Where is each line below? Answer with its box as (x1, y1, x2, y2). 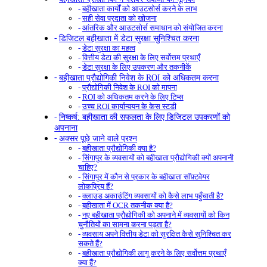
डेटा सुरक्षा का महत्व (82, 43, 135, 52)
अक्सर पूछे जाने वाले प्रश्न (59, 133, 138, 143)
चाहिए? (78, 162, 98, 172)
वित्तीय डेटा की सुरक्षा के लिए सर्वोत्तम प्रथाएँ (82, 52, 200, 62)
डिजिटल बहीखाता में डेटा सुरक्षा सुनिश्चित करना (59, 33, 200, 43)
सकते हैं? (78, 238, 103, 248)
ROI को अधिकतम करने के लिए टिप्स (82, 92, 184, 101)
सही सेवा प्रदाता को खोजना (82, 13, 157, 23)
